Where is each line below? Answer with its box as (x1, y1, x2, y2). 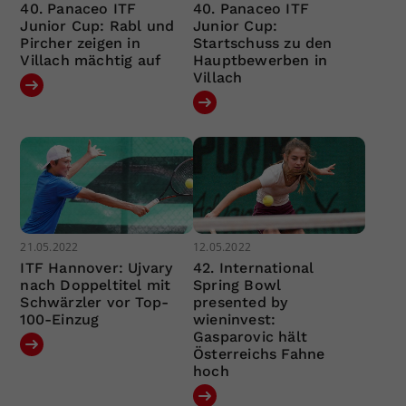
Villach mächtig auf (20, 51, 161, 69)
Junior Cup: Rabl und (20, 16, 175, 34)
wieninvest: (192, 311, 276, 328)
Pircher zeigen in (20, 34, 140, 52)
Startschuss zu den (192, 34, 333, 52)
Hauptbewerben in (192, 51, 328, 69)
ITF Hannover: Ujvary (20, 259, 173, 276)
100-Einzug (20, 311, 100, 328)
